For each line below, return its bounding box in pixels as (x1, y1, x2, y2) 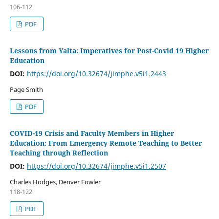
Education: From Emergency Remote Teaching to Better (9, 138, 202, 148)
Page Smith (9, 85, 43, 94)
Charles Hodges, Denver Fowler (9, 177, 101, 186)
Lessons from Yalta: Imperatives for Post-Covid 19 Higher (9, 45, 209, 55)
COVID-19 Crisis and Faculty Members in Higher (9, 128, 174, 138)
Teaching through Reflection (9, 148, 108, 157)
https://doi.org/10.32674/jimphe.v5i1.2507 (26, 161, 166, 171)
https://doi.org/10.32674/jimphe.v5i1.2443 (26, 68, 166, 78)
